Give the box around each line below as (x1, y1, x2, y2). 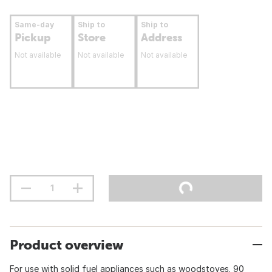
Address (141, 31, 182, 44)
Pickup (15, 31, 50, 44)
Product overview (10, 237, 123, 253)
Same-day (15, 20, 54, 29)
